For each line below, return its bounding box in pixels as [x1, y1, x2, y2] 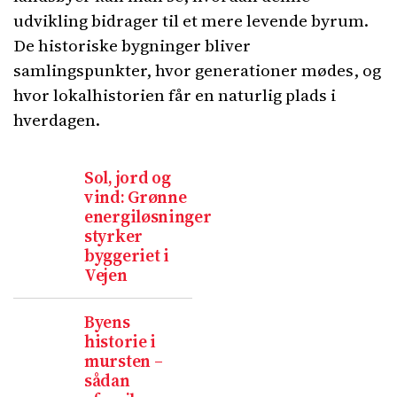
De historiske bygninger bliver [13, 34, 251, 57]
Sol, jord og [84, 166, 171, 189]
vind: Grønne [84, 185, 187, 208]
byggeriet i [84, 244, 169, 267]
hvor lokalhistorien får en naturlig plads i [13, 83, 336, 106]
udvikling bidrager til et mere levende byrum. [13, 9, 369, 32]
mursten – [84, 349, 163, 372]
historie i [84, 330, 157, 353]
